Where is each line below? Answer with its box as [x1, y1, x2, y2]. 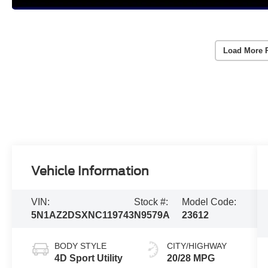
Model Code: [182, 197, 237, 208]
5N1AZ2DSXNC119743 [31, 210, 135, 221]
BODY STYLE [54, 241, 107, 251]
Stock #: [134, 197, 169, 208]
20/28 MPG [166, 253, 215, 264]
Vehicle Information [31, 164, 150, 179]
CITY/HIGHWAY [166, 241, 227, 251]
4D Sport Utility [54, 253, 123, 264]
